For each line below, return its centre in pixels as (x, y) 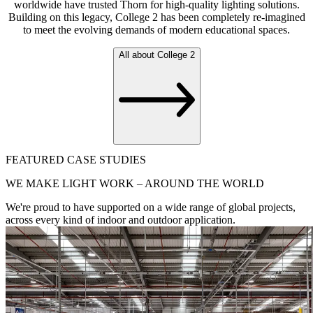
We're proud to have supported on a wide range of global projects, (151, 208)
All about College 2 (156, 54)
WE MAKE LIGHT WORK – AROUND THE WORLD (135, 184)
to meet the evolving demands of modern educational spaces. (156, 29)
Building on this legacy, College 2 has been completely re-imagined (156, 17)
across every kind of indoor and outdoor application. (121, 220)
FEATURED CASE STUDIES (76, 160)
